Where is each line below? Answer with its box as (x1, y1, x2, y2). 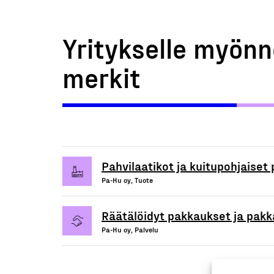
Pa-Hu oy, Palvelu (102, 224, 158, 234)
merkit (62, 61, 141, 94)
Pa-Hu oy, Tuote (102, 175, 153, 184)
